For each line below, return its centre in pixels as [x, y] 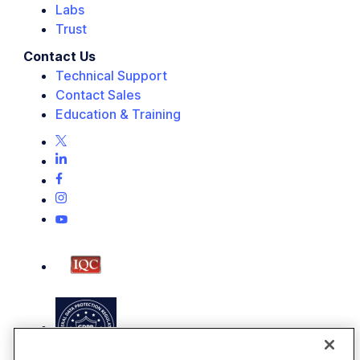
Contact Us [59, 57]
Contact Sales [98, 95]
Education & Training [118, 115]
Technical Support [111, 76]
